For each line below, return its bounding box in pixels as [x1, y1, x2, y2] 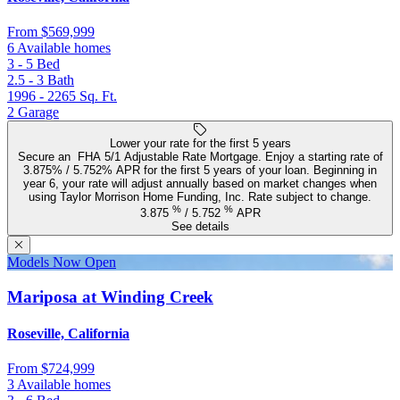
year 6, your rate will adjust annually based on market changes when [23, 177, 377, 191]
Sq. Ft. [79, 88, 117, 104]
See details [171, 220, 229, 234]
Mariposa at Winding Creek [7, 287, 213, 306]
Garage [18, 104, 59, 121]
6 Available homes [7, 40, 111, 56]
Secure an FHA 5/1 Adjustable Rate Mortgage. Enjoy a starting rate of [17, 150, 383, 164]
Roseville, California [7, 326, 129, 342]
